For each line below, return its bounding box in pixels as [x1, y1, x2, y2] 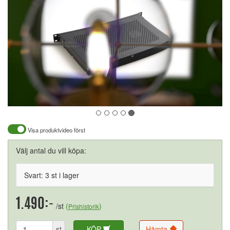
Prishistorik [68, 202, 99, 210]
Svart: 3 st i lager [24, 170, 79, 180]
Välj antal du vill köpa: [16, 145, 86, 156]
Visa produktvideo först [26, 126, 85, 134]
